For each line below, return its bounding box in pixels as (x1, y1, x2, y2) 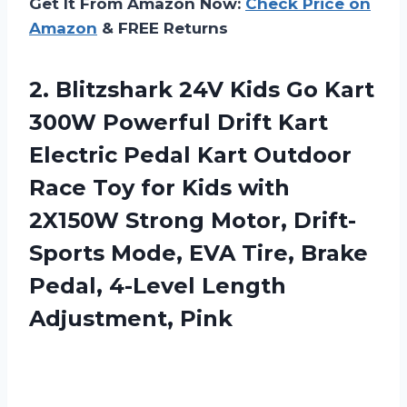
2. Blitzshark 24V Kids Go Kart (29, 75, 374, 103)
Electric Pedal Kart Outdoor (29, 141, 352, 168)
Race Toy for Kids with (29, 174, 290, 201)
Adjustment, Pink (29, 304, 233, 332)
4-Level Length (109, 272, 286, 299)
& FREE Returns (97, 18, 228, 37)
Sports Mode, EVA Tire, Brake (29, 239, 368, 266)
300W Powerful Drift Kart (29, 108, 328, 135)
